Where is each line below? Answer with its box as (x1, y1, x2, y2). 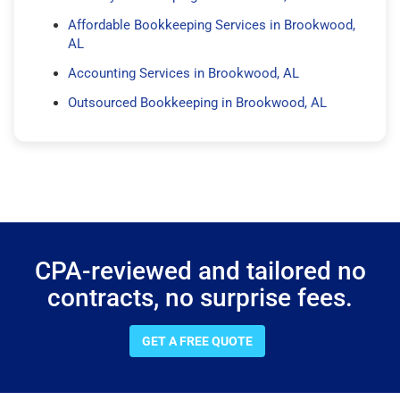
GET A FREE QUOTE (142, 333, 253, 348)
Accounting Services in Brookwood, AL (68, 64, 299, 81)
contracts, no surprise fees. (47, 282, 353, 312)
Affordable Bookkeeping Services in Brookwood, (68, 16, 355, 33)
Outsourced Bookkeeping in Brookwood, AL (68, 94, 327, 111)
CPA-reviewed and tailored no (34, 255, 366, 286)
